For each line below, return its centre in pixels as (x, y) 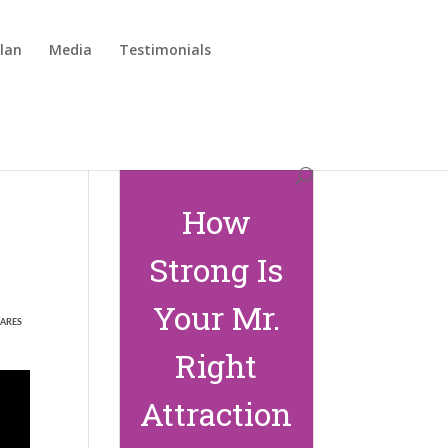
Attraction (216, 413)
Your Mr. (216, 317)
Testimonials (165, 49)
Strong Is (216, 269)
